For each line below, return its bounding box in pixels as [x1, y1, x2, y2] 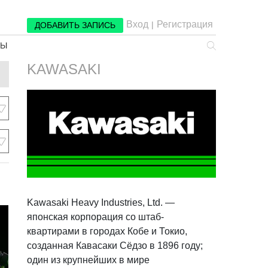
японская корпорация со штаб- [27, 212, 165, 223]
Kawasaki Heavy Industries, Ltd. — [27, 197, 175, 208]
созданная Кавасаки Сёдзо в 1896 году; [27, 240, 203, 251]
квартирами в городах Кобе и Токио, [27, 226, 188, 237]
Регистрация [157, 19, 213, 29]
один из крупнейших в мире [27, 255, 150, 266]
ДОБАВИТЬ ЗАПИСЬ [35, 20, 115, 30]
